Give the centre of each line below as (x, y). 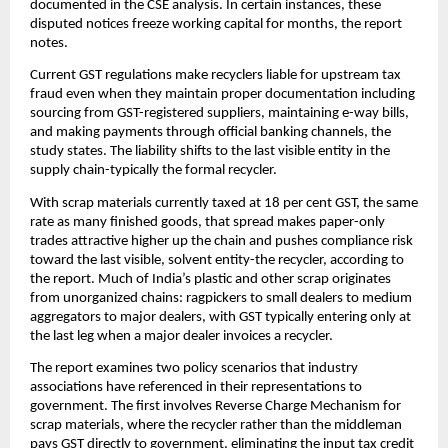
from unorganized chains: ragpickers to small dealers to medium (221, 298)
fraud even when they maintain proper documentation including (222, 95)
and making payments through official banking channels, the (210, 133)
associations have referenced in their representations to (196, 387)
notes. (49, 43)
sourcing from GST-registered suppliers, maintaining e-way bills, (219, 114)
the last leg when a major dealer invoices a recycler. (181, 336)
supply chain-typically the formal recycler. (153, 171)
